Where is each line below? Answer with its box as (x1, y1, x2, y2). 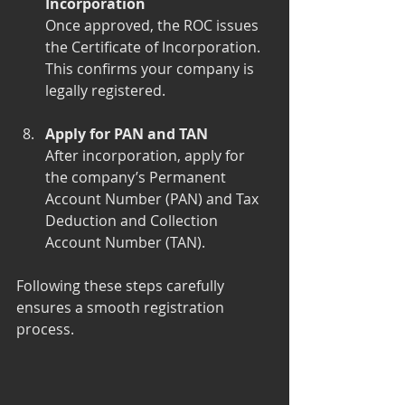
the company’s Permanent (45, 166, 230, 187)
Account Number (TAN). (45, 231, 205, 252)
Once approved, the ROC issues (45, 14, 262, 35)
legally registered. (45, 80, 165, 100)
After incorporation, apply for (45, 145, 249, 165)
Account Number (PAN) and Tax (45, 188, 262, 209)
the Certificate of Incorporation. (45, 36, 264, 57)
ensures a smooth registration (16, 297, 228, 317)
